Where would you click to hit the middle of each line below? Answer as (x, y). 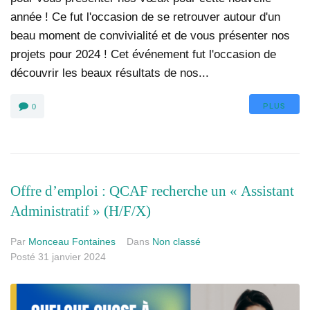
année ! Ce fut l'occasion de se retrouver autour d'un (145, 17)
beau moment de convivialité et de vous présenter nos (150, 36)
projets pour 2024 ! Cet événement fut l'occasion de (143, 55)
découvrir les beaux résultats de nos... (110, 73)
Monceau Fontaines (72, 242)
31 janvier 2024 (72, 257)
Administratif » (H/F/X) (81, 211)
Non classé (176, 242)
